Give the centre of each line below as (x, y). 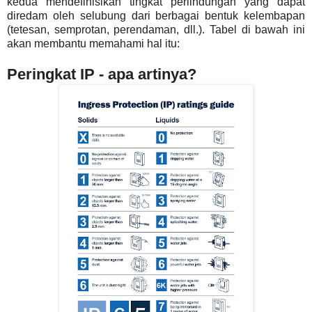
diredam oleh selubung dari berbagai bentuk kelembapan (156, 15)
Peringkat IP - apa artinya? (102, 74)
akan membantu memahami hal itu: (93, 43)
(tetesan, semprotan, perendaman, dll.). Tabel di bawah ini (156, 29)
